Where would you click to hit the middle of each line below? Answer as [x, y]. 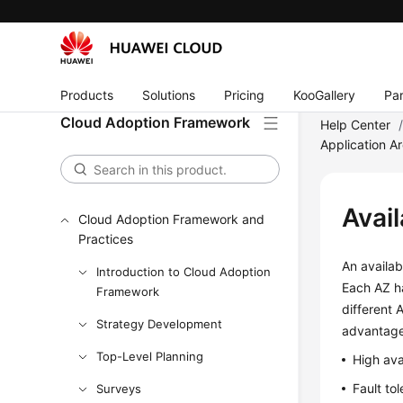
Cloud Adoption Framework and [172, 219]
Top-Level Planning [150, 356]
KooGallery [325, 94]
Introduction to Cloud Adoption [184, 272]
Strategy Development [160, 324]
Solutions [169, 94]
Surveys [119, 389]
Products [87, 94]
